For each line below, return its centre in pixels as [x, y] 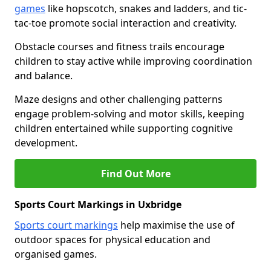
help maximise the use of [176, 225]
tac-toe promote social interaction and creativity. [126, 23]
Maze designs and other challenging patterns [119, 99]
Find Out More [135, 174]
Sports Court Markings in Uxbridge [98, 204]
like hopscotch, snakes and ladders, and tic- [146, 8]
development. [46, 143]
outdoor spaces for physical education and [113, 240]
